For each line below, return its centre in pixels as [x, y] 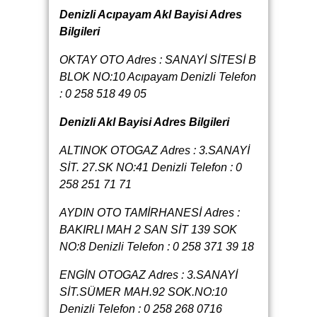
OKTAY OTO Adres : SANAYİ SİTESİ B [158, 60]
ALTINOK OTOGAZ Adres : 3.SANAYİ [155, 151]
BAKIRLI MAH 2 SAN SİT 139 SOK [148, 230]
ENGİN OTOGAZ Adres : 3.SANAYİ [149, 275]
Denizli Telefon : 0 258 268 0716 [141, 309]
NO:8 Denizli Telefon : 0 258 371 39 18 [157, 247]
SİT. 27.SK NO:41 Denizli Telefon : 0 [151, 168]
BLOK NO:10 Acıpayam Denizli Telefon [158, 77]
